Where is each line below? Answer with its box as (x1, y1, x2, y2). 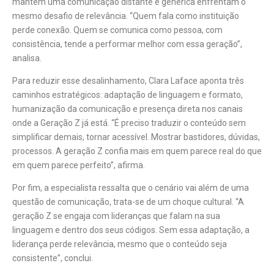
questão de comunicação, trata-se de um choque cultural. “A (12, 197, 244, 207)
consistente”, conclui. (12, 253, 93, 264)
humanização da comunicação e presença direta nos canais (12, 103, 243, 114)
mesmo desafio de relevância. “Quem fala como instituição (12, 10, 239, 21)
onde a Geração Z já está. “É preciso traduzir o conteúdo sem (12, 117, 246, 128)
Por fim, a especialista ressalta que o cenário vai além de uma (12, 183, 249, 193)
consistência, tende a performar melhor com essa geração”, (12, 39, 242, 49)
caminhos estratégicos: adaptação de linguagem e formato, (12, 89, 243, 100)
